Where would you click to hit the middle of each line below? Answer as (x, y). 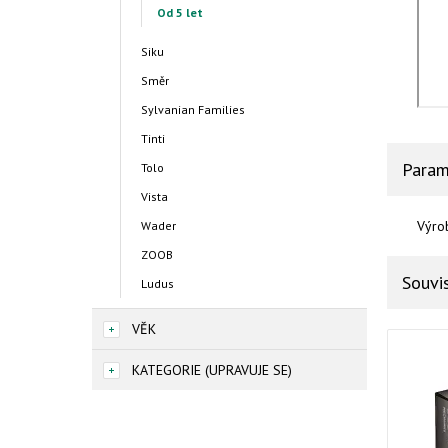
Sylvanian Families (193, 109)
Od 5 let (180, 12)
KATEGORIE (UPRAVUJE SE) (212, 370)
